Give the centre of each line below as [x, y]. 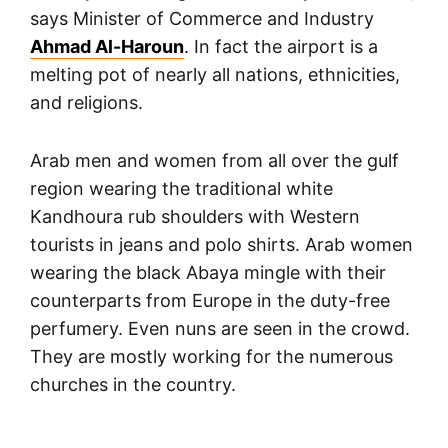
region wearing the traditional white [181, 189]
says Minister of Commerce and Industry [202, 19]
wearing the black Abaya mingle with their [208, 273]
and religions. [86, 103]
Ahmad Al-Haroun [107, 47]
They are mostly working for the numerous [211, 357]
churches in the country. [133, 385]
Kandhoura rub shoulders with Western [195, 217]
